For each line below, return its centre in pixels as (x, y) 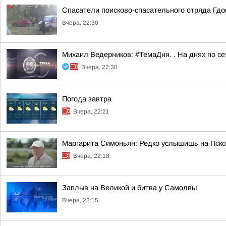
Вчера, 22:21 (91, 111)
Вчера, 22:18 (91, 156)
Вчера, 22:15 (80, 200)
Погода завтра (87, 99)
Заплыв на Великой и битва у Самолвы (129, 188)
